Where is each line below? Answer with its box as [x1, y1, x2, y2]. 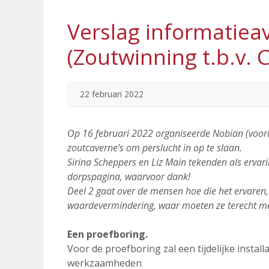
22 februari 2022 [80, 88, 144, 100]
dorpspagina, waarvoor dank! [67, 170, 190, 183]
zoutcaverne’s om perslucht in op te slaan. [67, 141, 242, 154]
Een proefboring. [67, 228, 148, 241]
